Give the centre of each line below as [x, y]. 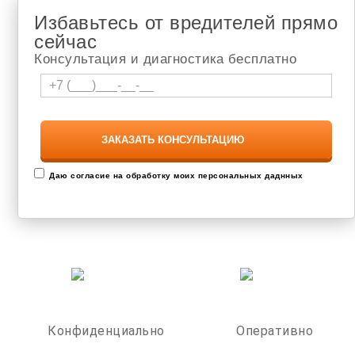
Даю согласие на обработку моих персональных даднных [176, 176]
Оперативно [275, 331]
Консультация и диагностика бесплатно [166, 59]
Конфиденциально [106, 331]
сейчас [66, 42]
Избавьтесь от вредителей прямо [186, 23]
